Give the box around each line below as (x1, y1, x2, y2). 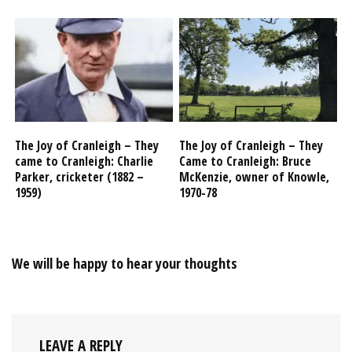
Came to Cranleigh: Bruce (179, 152, 312, 170)
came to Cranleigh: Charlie (15, 152, 154, 170)
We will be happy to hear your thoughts (12, 253, 237, 273)
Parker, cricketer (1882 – (15, 167, 145, 185)
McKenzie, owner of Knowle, (179, 167, 330, 185)
